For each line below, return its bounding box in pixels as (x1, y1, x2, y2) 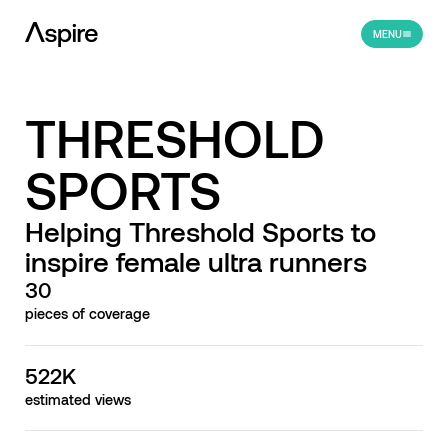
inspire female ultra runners (24, 244, 367, 279)
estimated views (24, 390, 131, 408)
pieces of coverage (24, 305, 150, 323)
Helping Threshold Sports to (24, 214, 376, 249)
